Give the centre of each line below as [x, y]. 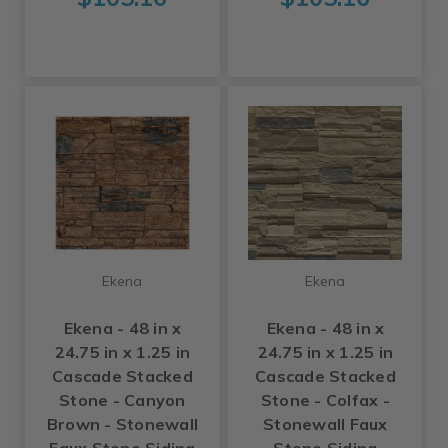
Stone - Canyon [122, 400]
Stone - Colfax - [325, 400]
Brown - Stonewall [122, 424]
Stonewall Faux [325, 424]
